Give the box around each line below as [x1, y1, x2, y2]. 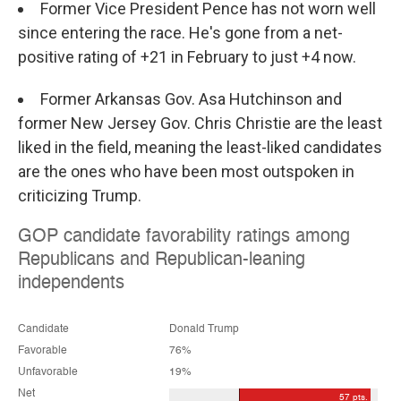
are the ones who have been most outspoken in [18, 161, 354, 181]
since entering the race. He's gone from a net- [18, 22, 343, 42]
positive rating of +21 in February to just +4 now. [18, 47, 356, 66]
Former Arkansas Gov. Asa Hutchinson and [40, 89, 342, 108]
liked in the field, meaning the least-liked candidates [18, 137, 382, 157]
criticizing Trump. [18, 185, 141, 205]
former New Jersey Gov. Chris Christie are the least [18, 113, 382, 132]
